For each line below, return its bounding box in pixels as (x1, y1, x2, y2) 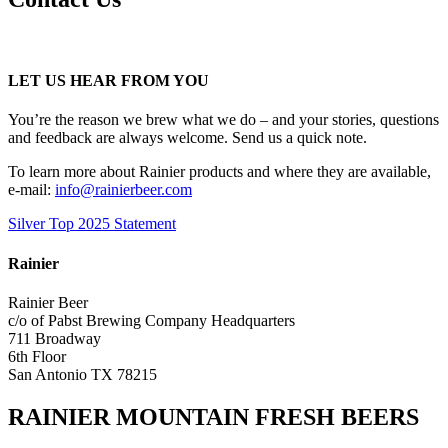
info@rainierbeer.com (55, 181, 192, 199)
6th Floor (8, 347, 66, 365)
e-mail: (8, 181, 55, 199)
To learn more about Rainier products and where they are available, (8, 163, 431, 181)
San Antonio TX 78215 (8, 365, 157, 383)
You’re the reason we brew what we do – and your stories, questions (8, 111, 439, 129)
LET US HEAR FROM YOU (8, 72, 209, 90)
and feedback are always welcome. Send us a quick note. (8, 129, 367, 147)
